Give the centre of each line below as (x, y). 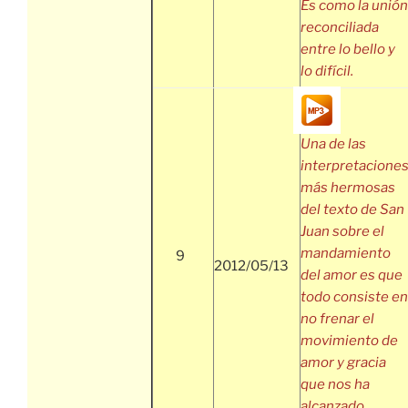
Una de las (333, 144)
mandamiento (346, 254)
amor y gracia (343, 363)
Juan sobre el (342, 232)
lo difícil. (327, 71)
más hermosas (348, 188)
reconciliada (340, 28)
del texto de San (352, 210)
